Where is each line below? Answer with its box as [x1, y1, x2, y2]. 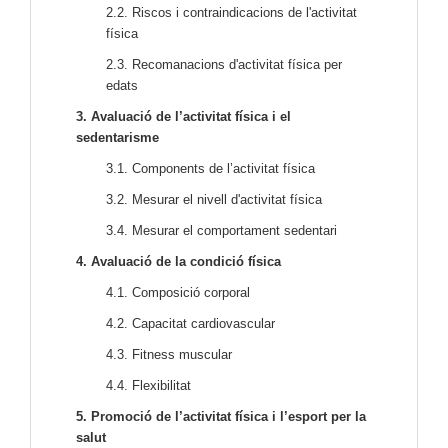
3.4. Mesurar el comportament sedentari [106, 223, 337, 239]
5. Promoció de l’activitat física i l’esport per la [76, 409, 366, 425]
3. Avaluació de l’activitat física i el [76, 109, 291, 125]
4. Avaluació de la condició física [76, 254, 281, 270]
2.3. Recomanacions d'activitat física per [106, 57, 342, 73]
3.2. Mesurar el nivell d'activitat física [106, 192, 322, 208]
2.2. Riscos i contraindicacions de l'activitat [106, 5, 357, 21]
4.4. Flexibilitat [106, 378, 191, 394]
